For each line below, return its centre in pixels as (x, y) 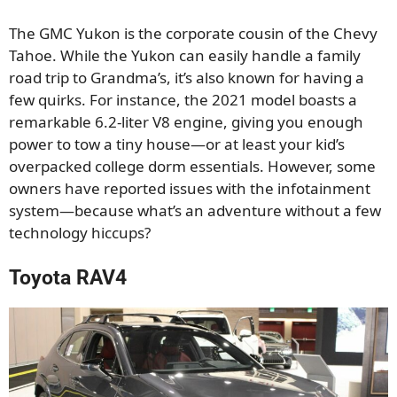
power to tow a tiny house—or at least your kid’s (177, 144)
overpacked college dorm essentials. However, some (192, 166)
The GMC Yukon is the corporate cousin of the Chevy (193, 33)
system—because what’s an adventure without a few (195, 210)
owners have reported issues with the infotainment (190, 188)
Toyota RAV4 (68, 278)
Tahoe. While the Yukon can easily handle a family (185, 55)
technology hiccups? (80, 232)
